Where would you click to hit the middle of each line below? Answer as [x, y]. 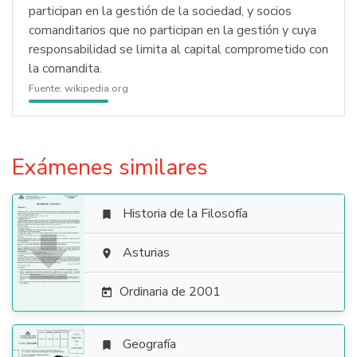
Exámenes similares [110, 167]
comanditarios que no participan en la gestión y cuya [173, 30]
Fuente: [47, 88]
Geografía [149, 344]
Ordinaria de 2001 [170, 292]
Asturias [146, 253]
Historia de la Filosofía [185, 214]
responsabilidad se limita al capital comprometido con [178, 49]
